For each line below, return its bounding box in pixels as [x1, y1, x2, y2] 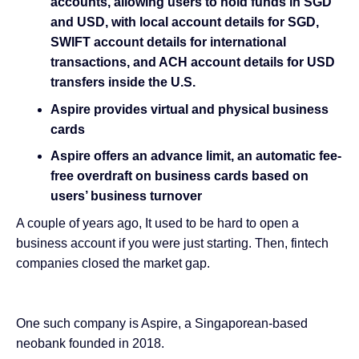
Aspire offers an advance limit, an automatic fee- [50, 149, 341, 163]
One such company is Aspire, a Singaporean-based [16, 316, 308, 330]
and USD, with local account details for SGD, [50, 15, 319, 30]
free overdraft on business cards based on [50, 169, 309, 184]
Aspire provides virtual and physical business [50, 102, 329, 116]
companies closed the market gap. [16, 256, 210, 270]
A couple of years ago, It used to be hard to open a [16, 216, 299, 230]
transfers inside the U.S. [50, 75, 196, 90]
